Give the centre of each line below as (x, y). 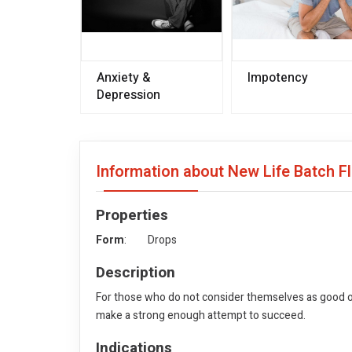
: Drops (150, 240)
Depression (128, 95)
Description (136, 273)
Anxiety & (123, 78)
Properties (132, 215)
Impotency (277, 78)
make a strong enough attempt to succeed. (201, 315)
